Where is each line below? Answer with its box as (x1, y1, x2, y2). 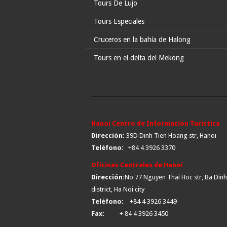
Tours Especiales (94, 17, 144, 25)
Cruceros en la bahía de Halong (94, 35, 191, 44)
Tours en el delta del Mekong (94, 54, 184, 62)
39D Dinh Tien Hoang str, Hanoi (125, 132, 216, 139)
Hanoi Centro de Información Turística (91, 120, 220, 127)
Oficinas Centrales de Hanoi (91, 161, 183, 169)
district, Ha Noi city (91, 185, 144, 193)
